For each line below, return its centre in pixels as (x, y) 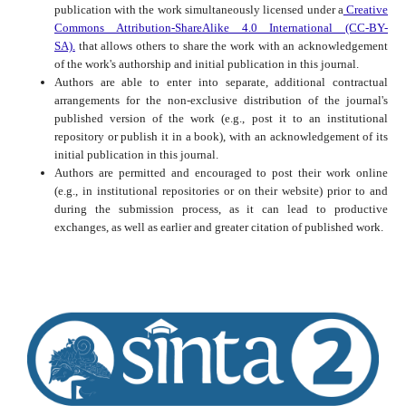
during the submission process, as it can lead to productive (221, 209)
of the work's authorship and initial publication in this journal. (206, 64)
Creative (366, 10)
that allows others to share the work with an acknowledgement (232, 46)
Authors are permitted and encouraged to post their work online (221, 173)
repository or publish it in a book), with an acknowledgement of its (221, 137)
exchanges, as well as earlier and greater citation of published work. (218, 227)
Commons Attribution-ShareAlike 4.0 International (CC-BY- (221, 28)
